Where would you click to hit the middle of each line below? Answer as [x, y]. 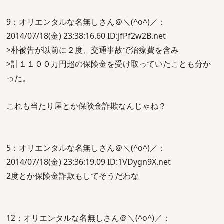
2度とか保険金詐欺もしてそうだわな [73, 176]
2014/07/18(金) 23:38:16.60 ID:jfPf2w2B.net [86, 36]
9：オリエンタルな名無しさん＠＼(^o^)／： [86, 22]
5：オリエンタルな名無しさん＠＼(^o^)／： [86, 148]
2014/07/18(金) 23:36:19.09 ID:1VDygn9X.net [89, 162]
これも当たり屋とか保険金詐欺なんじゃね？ [86, 106]
